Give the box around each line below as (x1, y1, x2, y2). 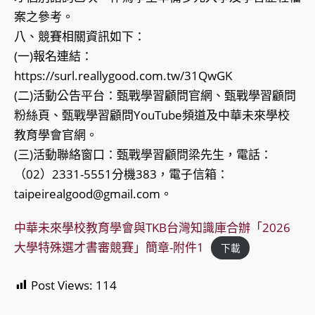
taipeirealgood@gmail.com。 (14, 186, 172, 202)
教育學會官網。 (14, 127, 98, 143)
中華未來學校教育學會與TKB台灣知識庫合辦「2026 (14, 219, 290, 236)
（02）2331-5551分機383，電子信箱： (14, 166, 229, 183)
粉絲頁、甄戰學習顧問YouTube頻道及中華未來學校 (14, 107, 290, 124)
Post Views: (31, 276, 93, 293)
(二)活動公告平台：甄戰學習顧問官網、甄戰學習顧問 (14, 87, 296, 104)
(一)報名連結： (14, 48, 93, 65)
